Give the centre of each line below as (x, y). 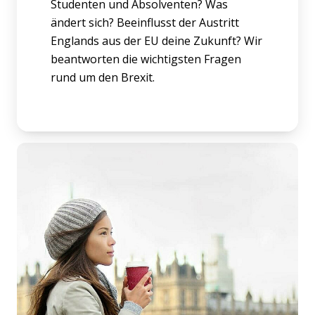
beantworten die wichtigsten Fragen (146, 59)
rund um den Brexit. (103, 77)
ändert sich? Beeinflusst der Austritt (145, 22)
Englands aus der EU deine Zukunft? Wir (156, 40)
